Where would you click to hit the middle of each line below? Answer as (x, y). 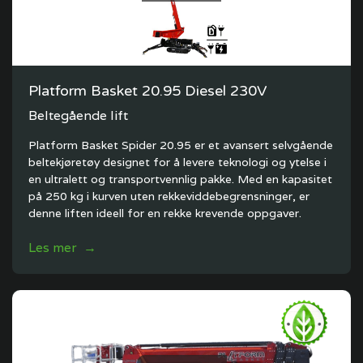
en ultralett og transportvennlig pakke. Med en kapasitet (180, 179)
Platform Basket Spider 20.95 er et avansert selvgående (181, 145)
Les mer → (62, 248)
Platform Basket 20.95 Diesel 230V (147, 91)
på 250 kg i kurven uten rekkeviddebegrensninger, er (169, 196)
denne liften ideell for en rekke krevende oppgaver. (165, 213)
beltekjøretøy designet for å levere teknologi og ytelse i (177, 162)
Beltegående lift (78, 115)
